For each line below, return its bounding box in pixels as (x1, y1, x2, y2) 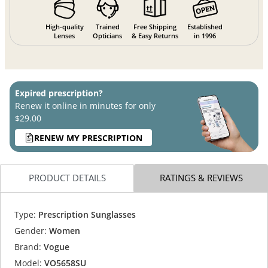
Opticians (93, 31, 123, 41)
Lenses (54, 31, 75, 41)
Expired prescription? (15, 87, 103, 99)
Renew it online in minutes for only (15, 100, 156, 112)
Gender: (14, 224, 47, 236)
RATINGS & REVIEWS (159, 172, 243, 184)
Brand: (14, 240, 41, 252)
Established (187, 22, 223, 32)
